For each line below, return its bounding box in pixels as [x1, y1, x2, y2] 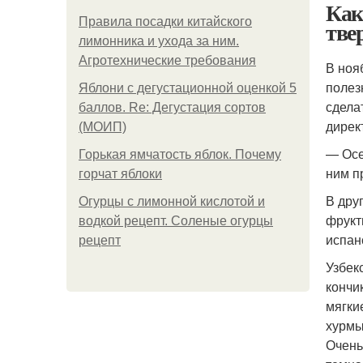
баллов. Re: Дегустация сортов [79, 100, 266, 114]
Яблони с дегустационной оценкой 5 [79, 81, 297, 95]
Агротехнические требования [79, 53, 256, 67]
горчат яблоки [79, 167, 162, 181]
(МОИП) [79, 120, 126, 134]
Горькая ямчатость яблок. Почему [79, 147, 281, 161]
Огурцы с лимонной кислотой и [79, 194, 265, 208]
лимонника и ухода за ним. [79, 34, 239, 48]
